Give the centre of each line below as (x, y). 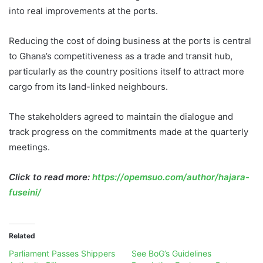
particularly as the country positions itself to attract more (127, 72)
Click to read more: (50, 177)
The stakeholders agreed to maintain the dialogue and (121, 117)
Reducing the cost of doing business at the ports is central (130, 41)
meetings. (29, 147)
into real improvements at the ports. (83, 11)
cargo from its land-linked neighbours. (88, 87)
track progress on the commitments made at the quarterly (129, 132)
